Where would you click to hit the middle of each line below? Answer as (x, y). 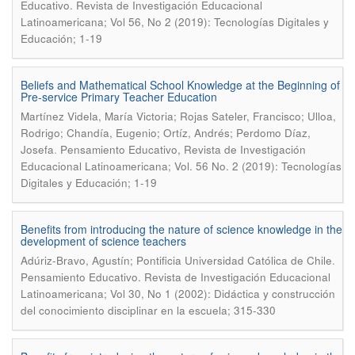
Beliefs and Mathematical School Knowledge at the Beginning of (180, 85)
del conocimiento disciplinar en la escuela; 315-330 (148, 310)
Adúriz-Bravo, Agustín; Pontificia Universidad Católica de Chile (176, 260)
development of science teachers (103, 241)
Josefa (37, 149)
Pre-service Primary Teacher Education (119, 97)
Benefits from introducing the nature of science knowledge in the (181, 229)
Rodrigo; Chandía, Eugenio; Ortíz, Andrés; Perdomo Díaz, (166, 133)
